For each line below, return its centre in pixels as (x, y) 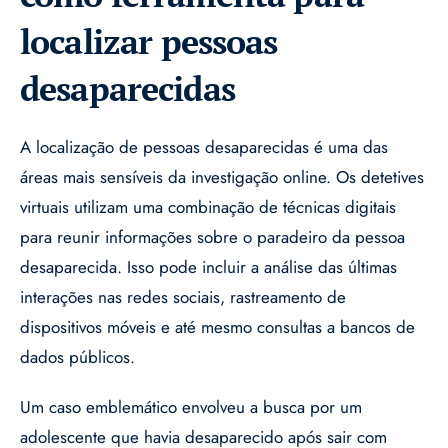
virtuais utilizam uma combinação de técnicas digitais (208, 207)
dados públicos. (77, 357)
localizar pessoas (149, 42)
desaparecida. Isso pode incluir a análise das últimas (208, 267)
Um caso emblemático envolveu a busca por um (191, 407)
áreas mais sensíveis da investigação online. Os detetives (222, 177)
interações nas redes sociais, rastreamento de (183, 297)
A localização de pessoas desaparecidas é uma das (204, 147)
